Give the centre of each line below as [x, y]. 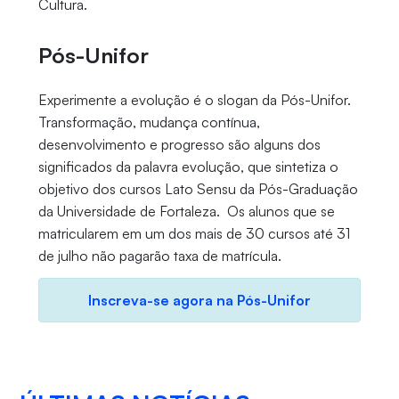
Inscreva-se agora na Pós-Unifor [199, 300]
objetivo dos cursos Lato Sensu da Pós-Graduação [198, 188]
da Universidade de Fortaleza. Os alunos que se [186, 211]
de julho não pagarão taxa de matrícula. [159, 255]
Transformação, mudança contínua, [149, 122]
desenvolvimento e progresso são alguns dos [179, 144]
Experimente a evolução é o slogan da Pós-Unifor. [194, 99]
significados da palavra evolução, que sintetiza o [188, 166]
